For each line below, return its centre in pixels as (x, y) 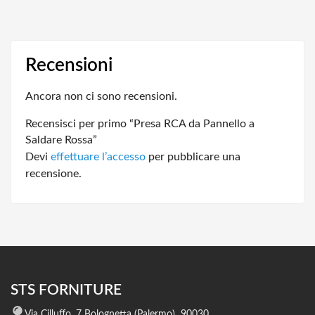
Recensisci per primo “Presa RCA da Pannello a (140, 124)
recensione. (53, 174)
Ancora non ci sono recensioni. (101, 97)
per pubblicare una (193, 157)
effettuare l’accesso (98, 157)
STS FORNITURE (66, 290)
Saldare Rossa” (61, 140)
